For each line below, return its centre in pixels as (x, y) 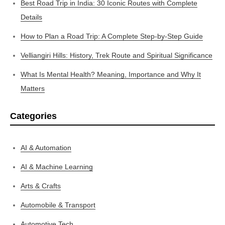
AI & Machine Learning (57, 166)
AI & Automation (46, 147)
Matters (33, 88)
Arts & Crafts (41, 186)
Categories (33, 116)
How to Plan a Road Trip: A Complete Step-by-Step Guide (112, 36)
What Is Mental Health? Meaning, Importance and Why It (111, 74)
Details (31, 17)
